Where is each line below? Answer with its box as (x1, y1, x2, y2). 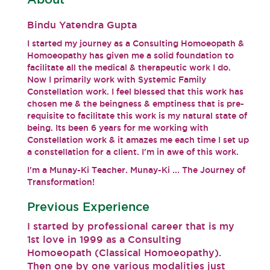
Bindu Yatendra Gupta (27, 19, 137, 30)
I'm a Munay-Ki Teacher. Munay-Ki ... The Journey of (27, 165, 245, 175)
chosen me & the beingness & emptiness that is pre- (27, 99, 244, 108)
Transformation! (27, 177, 99, 187)
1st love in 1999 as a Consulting (27, 234, 181, 245)
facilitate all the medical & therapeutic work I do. (27, 63, 231, 72)
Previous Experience (27, 200, 149, 213)
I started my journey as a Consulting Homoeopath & (27, 39, 244, 48)
